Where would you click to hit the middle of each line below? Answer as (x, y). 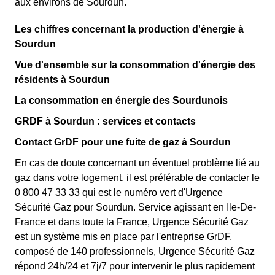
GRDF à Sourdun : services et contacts (105, 121)
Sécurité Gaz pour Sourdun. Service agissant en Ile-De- (135, 207)
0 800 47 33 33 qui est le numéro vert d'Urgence (119, 192)
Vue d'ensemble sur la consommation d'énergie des (135, 65)
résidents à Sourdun (62, 79)
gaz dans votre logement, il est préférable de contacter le (137, 178)
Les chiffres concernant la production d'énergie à (129, 29)
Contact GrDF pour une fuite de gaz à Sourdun (123, 142)
